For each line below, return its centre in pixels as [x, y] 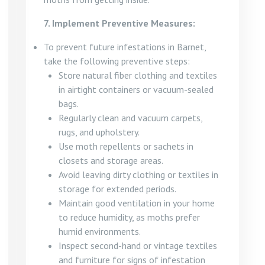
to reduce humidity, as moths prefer [129, 217]
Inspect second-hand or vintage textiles [138, 245]
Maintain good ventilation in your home [137, 203]
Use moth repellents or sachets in [126, 146]
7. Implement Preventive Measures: [119, 23]
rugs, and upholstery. [99, 132]
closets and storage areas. [111, 160]
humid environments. [100, 231]
